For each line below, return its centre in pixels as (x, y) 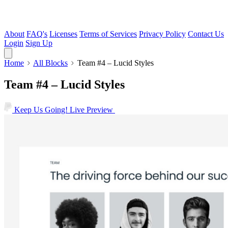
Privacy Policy (162, 34)
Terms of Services (108, 34)
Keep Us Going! (41, 109)
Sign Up (39, 43)
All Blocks (50, 63)
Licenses (63, 34)
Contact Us (206, 34)
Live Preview (92, 109)
